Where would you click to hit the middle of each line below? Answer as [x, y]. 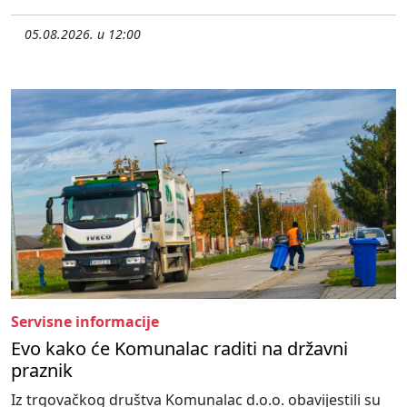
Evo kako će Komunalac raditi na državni [179, 348]
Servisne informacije [85, 321]
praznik [42, 370]
